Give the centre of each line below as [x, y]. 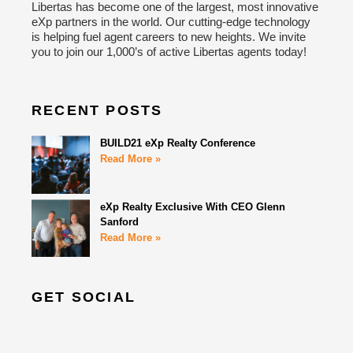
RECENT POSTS [97, 111]
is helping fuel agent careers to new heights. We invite [169, 36]
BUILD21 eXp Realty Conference [177, 143]
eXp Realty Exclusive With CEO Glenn [192, 206]
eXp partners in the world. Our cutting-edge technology [171, 21]
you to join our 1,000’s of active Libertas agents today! [169, 51]
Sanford [119, 221]
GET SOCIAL [84, 297]
